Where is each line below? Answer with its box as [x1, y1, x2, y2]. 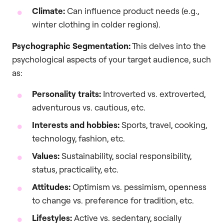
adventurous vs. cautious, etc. [32, 101, 145, 112]
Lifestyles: [32, 212, 74, 223]
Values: [32, 150, 59, 161]
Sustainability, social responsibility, [59, 150, 191, 161]
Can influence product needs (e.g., [65, 5, 199, 16]
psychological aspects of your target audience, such [12, 54, 211, 65]
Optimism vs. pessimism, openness [70, 181, 206, 192]
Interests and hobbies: [32, 119, 121, 130]
